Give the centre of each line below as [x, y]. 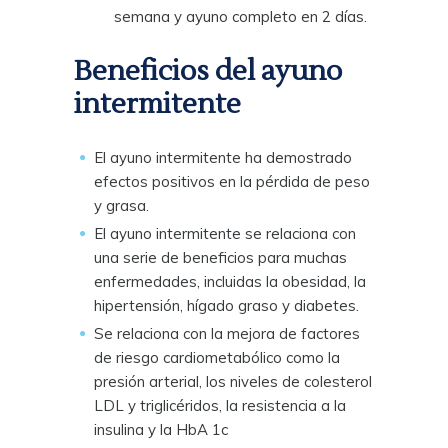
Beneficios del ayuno [208, 70]
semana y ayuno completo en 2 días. [240, 16]
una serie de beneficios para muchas [220, 257]
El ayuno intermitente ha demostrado [223, 157]
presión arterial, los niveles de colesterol [233, 381]
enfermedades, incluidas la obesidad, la [230, 281]
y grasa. [121, 205]
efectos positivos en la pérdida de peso [232, 181]
